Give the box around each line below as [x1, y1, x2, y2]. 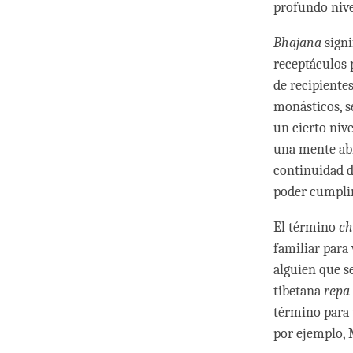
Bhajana [273, 35, 321, 52]
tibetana [273, 283, 324, 300]
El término [273, 219, 339, 236]
